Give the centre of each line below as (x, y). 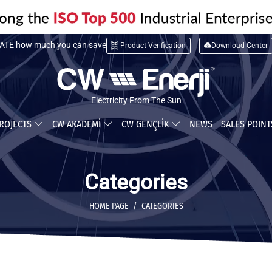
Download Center (240, 46)
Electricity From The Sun (136, 100)
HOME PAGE (109, 206)
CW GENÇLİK (146, 124)
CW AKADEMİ (77, 124)
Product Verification (152, 46)
